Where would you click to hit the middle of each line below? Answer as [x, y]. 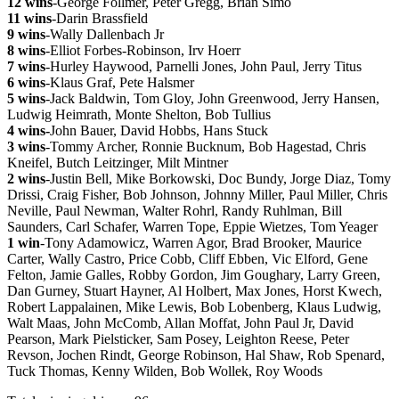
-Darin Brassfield [100, 19]
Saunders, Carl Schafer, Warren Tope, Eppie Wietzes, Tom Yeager [192, 227]
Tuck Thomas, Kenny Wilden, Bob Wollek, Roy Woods [165, 371]
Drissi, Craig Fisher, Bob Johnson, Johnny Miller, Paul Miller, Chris [197, 195]
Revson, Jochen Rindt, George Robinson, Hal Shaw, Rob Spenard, [196, 355]
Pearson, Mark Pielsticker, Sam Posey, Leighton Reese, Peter [178, 339]
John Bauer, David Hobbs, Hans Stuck [159, 131]
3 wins [26, 147]
